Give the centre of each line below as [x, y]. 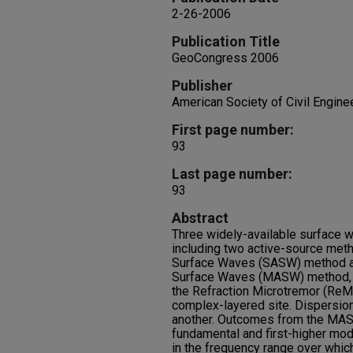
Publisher [202, 85]
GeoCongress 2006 [225, 58]
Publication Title [226, 41]
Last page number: [232, 174]
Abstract [200, 218]
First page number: [233, 130]
